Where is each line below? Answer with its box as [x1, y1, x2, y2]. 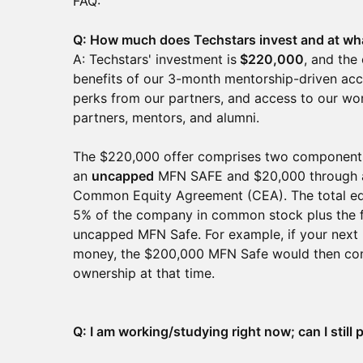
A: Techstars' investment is [73, 51, 237, 67]
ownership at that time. [73, 265, 215, 281]
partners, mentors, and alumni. [73, 109, 259, 126]
